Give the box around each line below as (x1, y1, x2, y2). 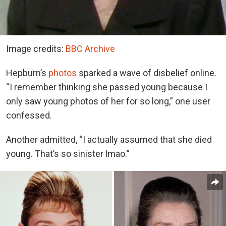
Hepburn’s (6, 68, 48, 79)
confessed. (6, 110, 54, 121)
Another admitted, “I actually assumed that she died (6, 134, 212, 145)
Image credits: (6, 43, 66, 54)
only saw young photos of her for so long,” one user (6, 96, 210, 107)
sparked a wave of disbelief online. (77, 68, 216, 79)
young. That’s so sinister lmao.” (6, 148, 132, 159)
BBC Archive (66, 43, 115, 54)
